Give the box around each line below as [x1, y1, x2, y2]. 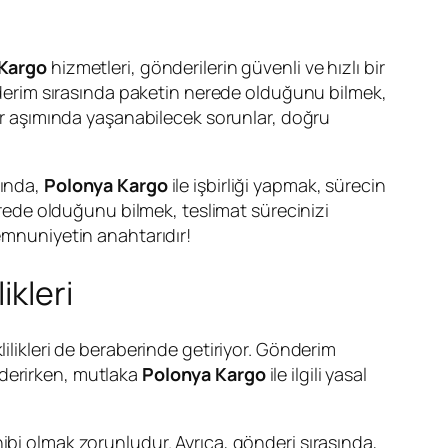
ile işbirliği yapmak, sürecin [167, 173, 386, 198]
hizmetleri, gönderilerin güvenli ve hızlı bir [47, 55, 385, 80]
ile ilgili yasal [265, 362, 367, 387]
